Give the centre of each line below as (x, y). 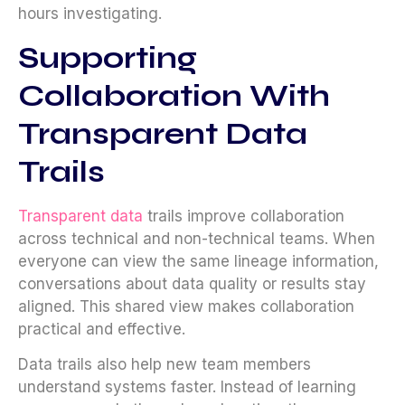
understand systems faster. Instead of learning (187, 387)
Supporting (108, 57)
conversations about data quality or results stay (192, 283)
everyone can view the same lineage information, (198, 261)
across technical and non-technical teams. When (197, 238)
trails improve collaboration (244, 216)
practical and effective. (102, 329)
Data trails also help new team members (165, 365)
